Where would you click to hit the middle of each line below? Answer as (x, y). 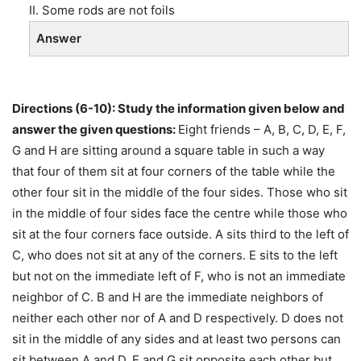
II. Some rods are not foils (102, 10)
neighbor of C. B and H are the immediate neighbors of (168, 297)
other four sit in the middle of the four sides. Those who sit (180, 193)
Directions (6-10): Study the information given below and (178, 109)
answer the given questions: (95, 130)
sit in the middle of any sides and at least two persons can (176, 339)
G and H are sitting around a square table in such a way (168, 151)
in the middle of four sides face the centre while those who (180, 214)
